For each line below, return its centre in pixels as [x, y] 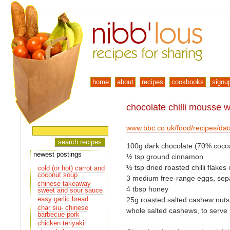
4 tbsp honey [148, 189]
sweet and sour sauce [70, 190]
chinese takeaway [64, 184]
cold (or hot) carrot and [71, 168]
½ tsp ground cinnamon [165, 157]
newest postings [58, 155]
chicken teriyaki [61, 223]
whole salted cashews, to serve [177, 211]
